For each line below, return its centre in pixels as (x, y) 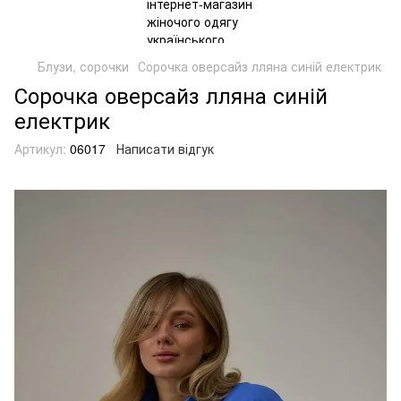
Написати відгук (165, 149)
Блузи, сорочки (83, 66)
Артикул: (40, 149)
